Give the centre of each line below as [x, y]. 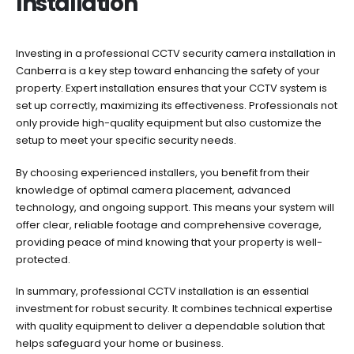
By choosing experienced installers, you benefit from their [163, 172]
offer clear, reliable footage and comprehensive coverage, [169, 224]
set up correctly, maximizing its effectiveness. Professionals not [177, 106]
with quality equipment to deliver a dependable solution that [170, 326]
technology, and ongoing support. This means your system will [175, 207]
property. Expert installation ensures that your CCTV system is [171, 88]
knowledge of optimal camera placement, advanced [153, 190]
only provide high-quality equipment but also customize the [169, 123]
